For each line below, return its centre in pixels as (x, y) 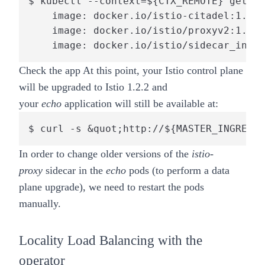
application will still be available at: (141, 103)
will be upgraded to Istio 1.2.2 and (93, 87)
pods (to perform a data (178, 170)
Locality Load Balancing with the (111, 240)
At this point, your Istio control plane (162, 70)
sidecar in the (74, 170)
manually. (40, 203)
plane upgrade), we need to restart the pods (112, 187)
